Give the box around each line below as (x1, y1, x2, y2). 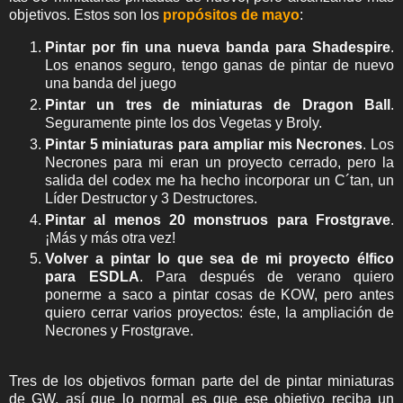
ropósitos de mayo (172, 6, 300, 22)
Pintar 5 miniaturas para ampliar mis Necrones (45, 136, 363, 152)
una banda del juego (45, 75, 176, 91)
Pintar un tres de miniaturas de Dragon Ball (45, 96, 390, 112)
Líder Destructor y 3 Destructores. (45, 190, 257, 206)
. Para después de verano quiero (139, 269, 394, 285)
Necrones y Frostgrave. (45, 323, 193, 339)
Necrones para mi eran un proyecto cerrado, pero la (45, 154, 394, 170)
